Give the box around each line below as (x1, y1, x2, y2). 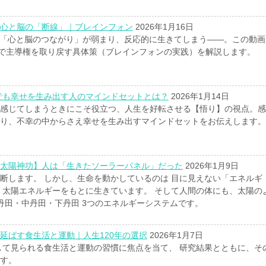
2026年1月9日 (182, 161, 239, 170)
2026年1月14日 (168, 91, 229, 101)
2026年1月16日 (132, 22, 194, 31)
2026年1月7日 (147, 230, 203, 240)
